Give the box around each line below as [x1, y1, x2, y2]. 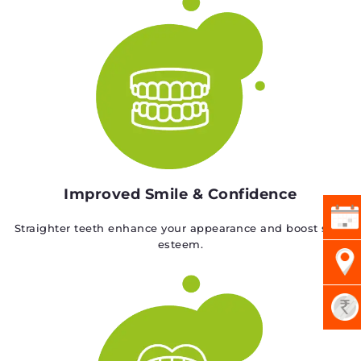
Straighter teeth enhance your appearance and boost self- [14, 222, 347, 235]
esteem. [157, 238, 204, 251]
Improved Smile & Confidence [64, 185, 297, 204]
